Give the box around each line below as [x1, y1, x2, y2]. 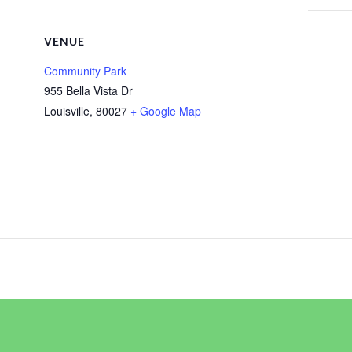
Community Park [44, 63, 126, 79]
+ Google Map [130, 103, 201, 119]
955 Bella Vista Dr [44, 82, 133, 98]
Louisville [44, 103, 90, 119]
